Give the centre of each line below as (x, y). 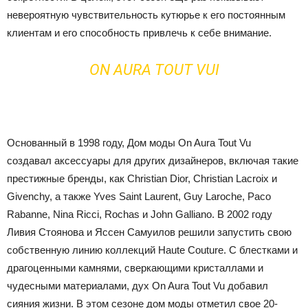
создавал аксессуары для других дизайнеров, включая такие (153, 160)
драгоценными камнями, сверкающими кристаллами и (135, 267)
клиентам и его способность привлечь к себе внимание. (139, 32)
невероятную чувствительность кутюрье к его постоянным (146, 14)
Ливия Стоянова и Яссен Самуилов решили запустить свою (149, 232)
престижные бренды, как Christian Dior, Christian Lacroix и (142, 178)
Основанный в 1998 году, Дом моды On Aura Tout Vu (129, 142)
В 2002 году (245, 214)
